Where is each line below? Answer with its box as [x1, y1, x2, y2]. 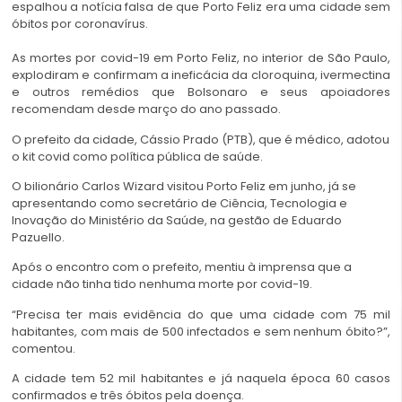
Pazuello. [12, 229, 65, 246]
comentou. [12, 339, 75, 357]
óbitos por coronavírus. [12, 15, 148, 33]
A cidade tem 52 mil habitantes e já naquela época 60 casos [12, 370, 390, 388]
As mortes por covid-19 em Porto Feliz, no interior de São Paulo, [12, 49, 390, 67]
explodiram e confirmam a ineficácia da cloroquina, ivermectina [12, 66, 390, 84]
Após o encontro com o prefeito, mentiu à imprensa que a [12, 258, 352, 276]
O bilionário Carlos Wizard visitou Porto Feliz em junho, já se [12, 178, 356, 195]
